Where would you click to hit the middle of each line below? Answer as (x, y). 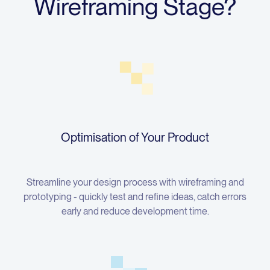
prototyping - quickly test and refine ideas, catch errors (135, 197)
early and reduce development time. (135, 212)
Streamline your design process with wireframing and (135, 183)
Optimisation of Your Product (135, 138)
